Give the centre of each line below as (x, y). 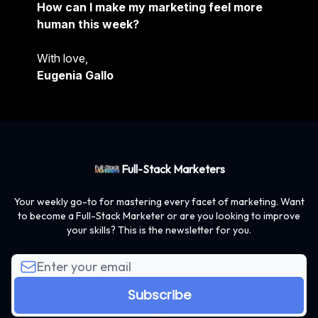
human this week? (88, 24)
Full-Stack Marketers (173, 169)
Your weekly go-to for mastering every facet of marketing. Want (159, 202)
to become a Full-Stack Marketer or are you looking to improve (159, 216)
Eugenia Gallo (75, 75)
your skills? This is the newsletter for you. (159, 230)
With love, (62, 58)
